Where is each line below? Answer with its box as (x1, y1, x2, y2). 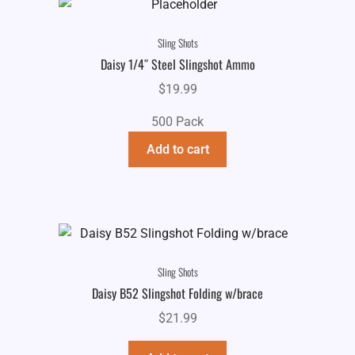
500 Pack (151, 114, 204, 130)
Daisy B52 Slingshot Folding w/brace (92, 284, 263, 303)
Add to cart (146, 141, 209, 157)
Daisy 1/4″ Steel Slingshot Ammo (100, 55, 255, 74)
